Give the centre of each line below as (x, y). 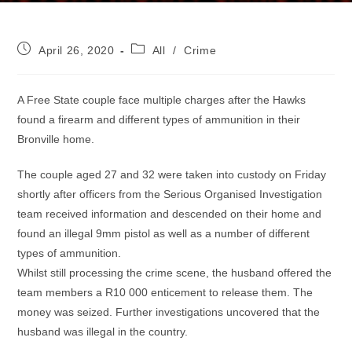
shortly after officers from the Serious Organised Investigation (170, 194)
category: (156, 63)
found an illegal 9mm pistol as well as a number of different (164, 233)
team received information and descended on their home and (170, 214)
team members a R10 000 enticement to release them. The (165, 292)
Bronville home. (56, 139)
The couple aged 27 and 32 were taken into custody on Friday (172, 174)
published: (45, 63)
